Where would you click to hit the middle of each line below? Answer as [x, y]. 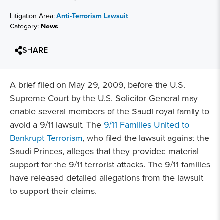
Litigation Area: [33, 16]
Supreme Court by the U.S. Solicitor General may [104, 98]
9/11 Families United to [146, 125]
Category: [25, 26]
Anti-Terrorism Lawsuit [92, 16]
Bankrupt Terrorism [46, 138]
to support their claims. [53, 191]
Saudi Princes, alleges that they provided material [104, 151]
